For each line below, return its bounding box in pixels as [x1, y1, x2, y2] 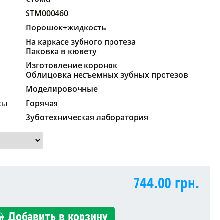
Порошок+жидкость [26, 22, 106, 33]
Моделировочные [26, 83, 98, 94]
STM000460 [26, 7, 68, 19]
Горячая [26, 97, 58, 109]
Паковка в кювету [26, 45, 97, 56]
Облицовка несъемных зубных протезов [26, 69, 188, 80]
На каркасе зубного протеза [26, 36, 136, 47]
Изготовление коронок [26, 59, 117, 71]
